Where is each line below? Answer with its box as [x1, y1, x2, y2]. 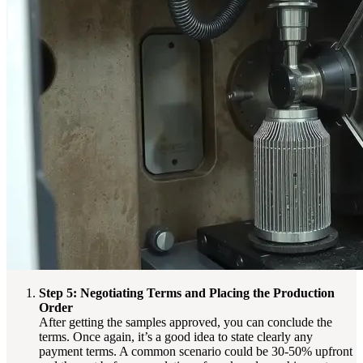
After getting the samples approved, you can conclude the [39, 314, 332, 329]
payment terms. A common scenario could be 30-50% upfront [39, 344, 352, 358]
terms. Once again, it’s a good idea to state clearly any [39, 329, 313, 344]
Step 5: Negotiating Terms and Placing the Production [39, 285, 335, 300]
